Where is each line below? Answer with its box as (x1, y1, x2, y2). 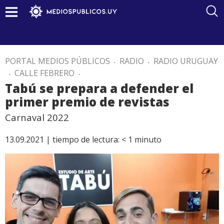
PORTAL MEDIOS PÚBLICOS (5, 55, 110, 66)
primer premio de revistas (5, 93, 169, 110)
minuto (134, 134, 161, 145)
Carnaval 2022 (5, 111, 69, 123)
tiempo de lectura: (52, 134, 119, 145)
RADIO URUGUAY (153, 55, 218, 66)
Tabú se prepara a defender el (5, 80, 193, 96)
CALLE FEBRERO (14, 67, 74, 78)
